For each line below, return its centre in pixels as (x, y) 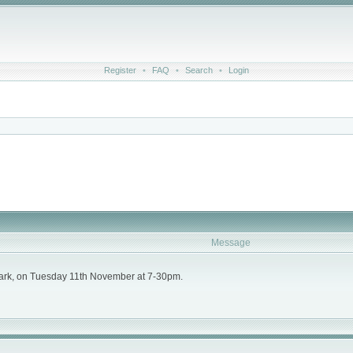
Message (231, 243)
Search (199, 70)
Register (120, 70)
